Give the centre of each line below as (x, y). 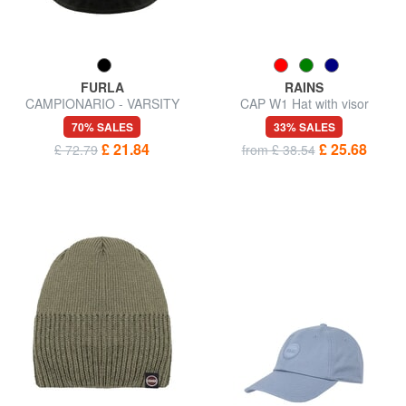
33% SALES (304, 126)
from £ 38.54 (278, 149)
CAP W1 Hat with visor (304, 103)
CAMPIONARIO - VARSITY (102, 103)
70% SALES (102, 126)
